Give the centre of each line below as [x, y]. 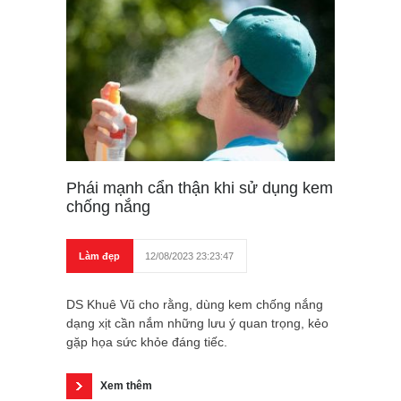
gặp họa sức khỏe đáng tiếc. [147, 342]
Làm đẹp [99, 256]
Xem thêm [126, 386]
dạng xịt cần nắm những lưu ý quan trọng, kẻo [197, 324]
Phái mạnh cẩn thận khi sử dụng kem [200, 188]
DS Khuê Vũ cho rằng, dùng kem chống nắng [195, 305]
